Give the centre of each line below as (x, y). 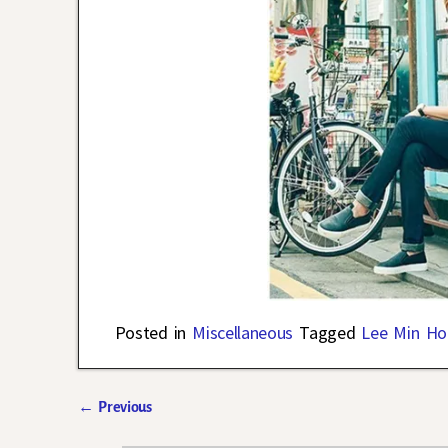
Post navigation (152, 429)
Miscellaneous (243, 333)
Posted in (150, 333)
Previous (123, 407)
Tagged (327, 333)
